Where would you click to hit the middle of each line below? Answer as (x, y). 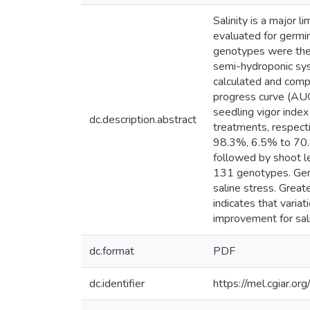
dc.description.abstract (143, 120)
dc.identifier (117, 284)
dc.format (112, 251)
